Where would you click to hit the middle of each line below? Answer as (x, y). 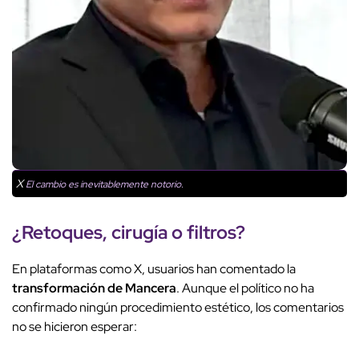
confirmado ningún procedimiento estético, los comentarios (178, 307)
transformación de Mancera (94, 288)
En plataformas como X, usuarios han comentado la (154, 268)
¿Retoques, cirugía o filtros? (129, 232)
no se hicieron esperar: (75, 326)
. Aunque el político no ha (245, 288)
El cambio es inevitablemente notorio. (103, 184)
